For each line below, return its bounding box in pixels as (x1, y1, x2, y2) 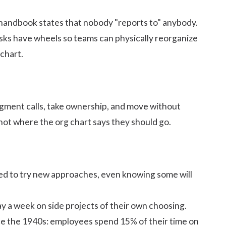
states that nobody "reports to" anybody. (37, 17, 198, 28)
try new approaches (20, 168, 97, 180)
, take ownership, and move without (43, 100, 181, 111)
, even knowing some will (97, 168, 192, 180)
